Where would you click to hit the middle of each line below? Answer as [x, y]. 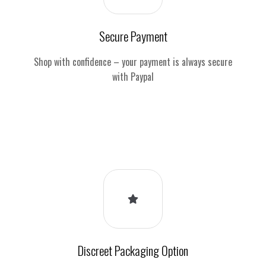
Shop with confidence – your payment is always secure [133, 62]
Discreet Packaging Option [133, 251]
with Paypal [133, 77]
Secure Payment [133, 36]
